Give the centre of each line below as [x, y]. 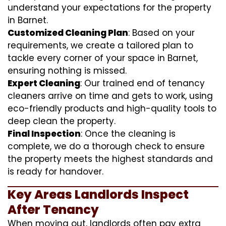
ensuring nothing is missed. [67, 70]
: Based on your [161, 33]
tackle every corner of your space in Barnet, [103, 58]
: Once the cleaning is [128, 133]
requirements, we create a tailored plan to [100, 45]
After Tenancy [53, 209]
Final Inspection [44, 133]
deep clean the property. [62, 121]
